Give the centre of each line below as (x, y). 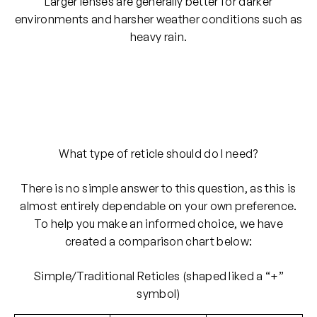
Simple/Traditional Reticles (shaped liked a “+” (158, 276)
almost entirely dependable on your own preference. (158, 206)
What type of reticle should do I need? (158, 154)
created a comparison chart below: (158, 242)
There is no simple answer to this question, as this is (158, 189)
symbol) (158, 294)
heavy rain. (158, 37)
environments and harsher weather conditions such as (158, 19)
